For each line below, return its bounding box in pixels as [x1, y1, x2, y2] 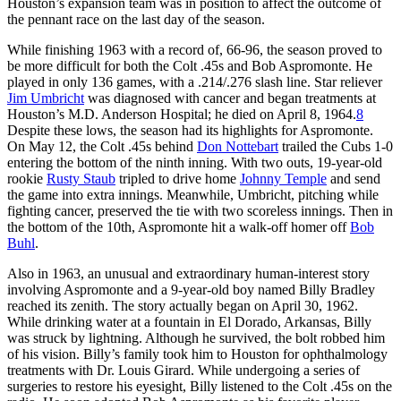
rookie [7, 170, 47, 186]
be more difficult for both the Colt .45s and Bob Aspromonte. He [7, 57, 372, 73]
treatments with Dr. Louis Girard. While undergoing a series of [7, 362, 360, 378]
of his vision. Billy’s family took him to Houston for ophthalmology [7, 346, 388, 362]
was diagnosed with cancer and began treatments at [84, 90, 376, 106]
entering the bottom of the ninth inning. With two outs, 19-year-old [7, 154, 382, 170]
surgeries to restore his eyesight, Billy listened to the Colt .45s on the [7, 378, 392, 394]
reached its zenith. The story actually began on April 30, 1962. [7, 297, 358, 313]
